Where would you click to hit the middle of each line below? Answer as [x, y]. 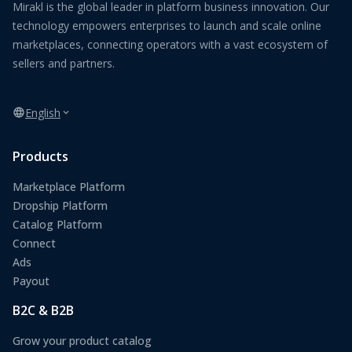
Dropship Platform [60, 206]
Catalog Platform [57, 225]
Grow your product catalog [82, 341]
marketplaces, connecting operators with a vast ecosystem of [170, 45]
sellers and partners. [64, 64]
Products [40, 157]
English [43, 112]
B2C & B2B [43, 311]
